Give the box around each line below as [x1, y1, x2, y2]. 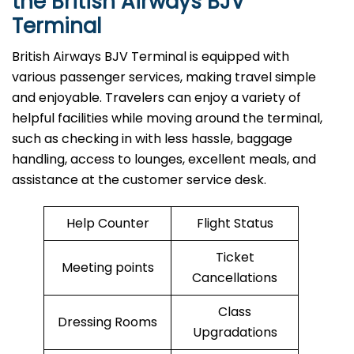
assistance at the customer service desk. [12, 171, 266, 190]
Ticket [215, 248, 254, 267]
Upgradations [192, 323, 277, 342]
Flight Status [196, 214, 273, 233]
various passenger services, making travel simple [12, 68, 316, 87]
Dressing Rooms [58, 313, 157, 332]
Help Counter [66, 214, 149, 233]
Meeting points [61, 258, 154, 277]
